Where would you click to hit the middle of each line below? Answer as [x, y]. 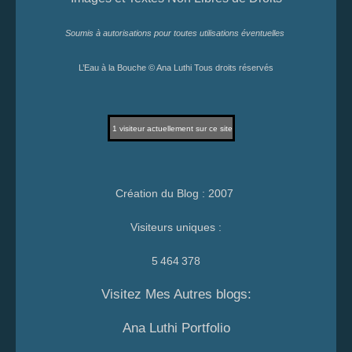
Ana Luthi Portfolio [176, 328]
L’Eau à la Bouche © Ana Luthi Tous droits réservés [176, 68]
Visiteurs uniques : [176, 227]
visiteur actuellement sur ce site [176, 128]
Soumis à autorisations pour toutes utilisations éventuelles [176, 33]
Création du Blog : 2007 [176, 193]
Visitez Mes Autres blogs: [176, 294]
